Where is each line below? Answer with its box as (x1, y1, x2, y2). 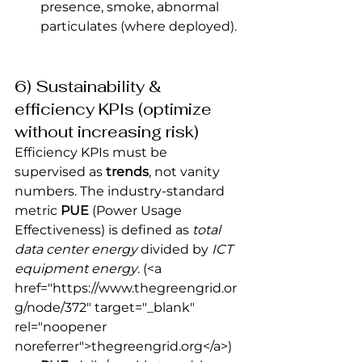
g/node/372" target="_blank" (15, 299, 198, 315)
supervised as (15, 163, 106, 179)
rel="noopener (15, 318, 110, 335)
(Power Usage (89, 202, 185, 218)
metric (15, 202, 61, 218)
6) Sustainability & (15, 75, 166, 97)
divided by (137, 241, 212, 257)
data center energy (15, 241, 137, 257)
